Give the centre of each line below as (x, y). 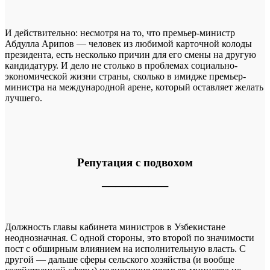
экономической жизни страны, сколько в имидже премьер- (125, 77)
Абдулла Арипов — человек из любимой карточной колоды (128, 44)
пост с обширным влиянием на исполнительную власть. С (125, 248)
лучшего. (24, 98)
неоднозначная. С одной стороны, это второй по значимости (130, 237)
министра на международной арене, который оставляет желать (134, 87)
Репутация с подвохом (135, 163)
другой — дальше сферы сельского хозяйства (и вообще (120, 259)
